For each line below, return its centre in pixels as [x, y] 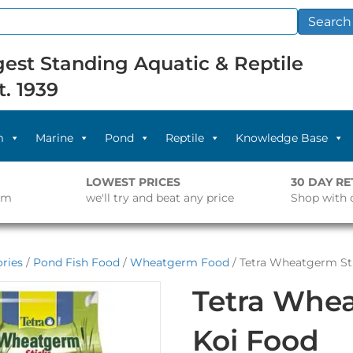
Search [329, 21]
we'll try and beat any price [160, 198]
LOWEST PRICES [133, 182]
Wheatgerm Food [180, 262]
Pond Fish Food [76, 262]
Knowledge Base [282, 138]
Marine [55, 138]
